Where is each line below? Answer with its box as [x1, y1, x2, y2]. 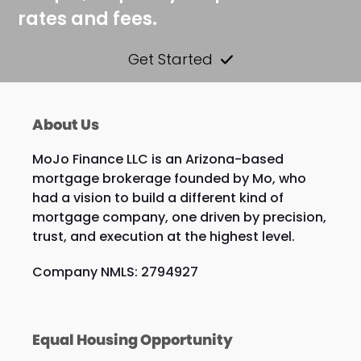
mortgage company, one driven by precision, [31, 208, 326, 227]
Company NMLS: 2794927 [31, 263, 198, 282]
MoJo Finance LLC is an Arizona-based [31, 150, 284, 169]
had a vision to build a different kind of [31, 189, 284, 208]
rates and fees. [18, 6, 158, 32]
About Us [31, 114, 99, 135]
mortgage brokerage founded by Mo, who [31, 169, 306, 189]
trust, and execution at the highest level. [31, 227, 295, 247]
